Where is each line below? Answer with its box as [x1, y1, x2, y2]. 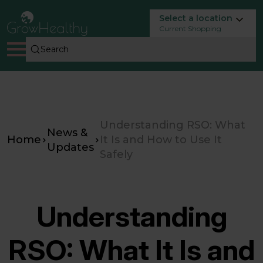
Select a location [159, 13, 232, 23]
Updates [47, 140, 94, 154]
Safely [100, 148, 133, 161]
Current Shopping [159, 24, 221, 33]
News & [47, 126, 87, 139]
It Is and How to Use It [100, 133, 222, 146]
